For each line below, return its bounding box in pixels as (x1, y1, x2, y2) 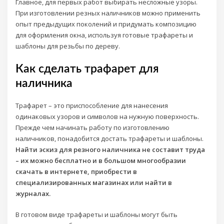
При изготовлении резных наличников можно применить (15, 8, 201, 18)
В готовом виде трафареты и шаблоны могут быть (15, 210, 178, 219)
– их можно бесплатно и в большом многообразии (15, 155, 186, 165)
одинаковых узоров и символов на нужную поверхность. (15, 111, 199, 121)
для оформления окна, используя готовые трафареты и (15, 30, 193, 40)
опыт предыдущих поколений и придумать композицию (15, 19, 197, 29)
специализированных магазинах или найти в (15, 177, 172, 187)
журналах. (15, 188, 51, 198)
